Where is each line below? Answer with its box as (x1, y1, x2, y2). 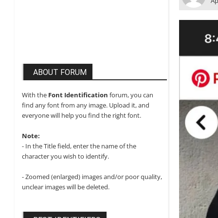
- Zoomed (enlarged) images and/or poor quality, (22, 172, 162, 181)
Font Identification (48, 91, 108, 99)
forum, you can (108, 91, 153, 99)
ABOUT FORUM (33, 68, 87, 77)
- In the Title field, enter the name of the (22, 142, 136, 150)
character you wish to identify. (22, 152, 109, 161)
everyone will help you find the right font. (22, 111, 141, 120)
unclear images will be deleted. (22, 182, 109, 191)
